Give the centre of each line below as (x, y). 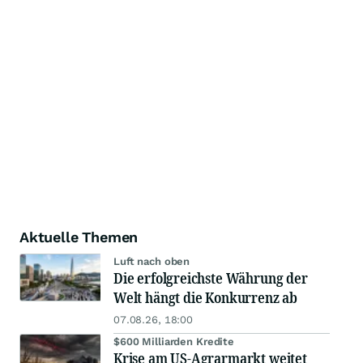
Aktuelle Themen (79, 237)
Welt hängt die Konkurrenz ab (205, 298)
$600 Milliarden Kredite (174, 342)
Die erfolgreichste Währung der (211, 278)
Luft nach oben (152, 262)
